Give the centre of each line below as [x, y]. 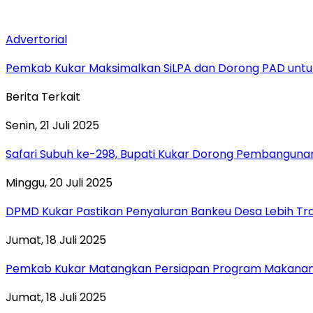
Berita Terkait [43, 96]
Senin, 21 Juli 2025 [52, 125]
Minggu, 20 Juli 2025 [59, 182]
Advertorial [36, 39]
